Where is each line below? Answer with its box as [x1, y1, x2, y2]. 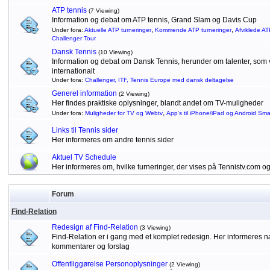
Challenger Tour [51, 35, 96, 42]
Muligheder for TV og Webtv [84, 110, 163, 116]
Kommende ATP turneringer [154, 27, 231, 33]
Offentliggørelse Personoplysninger [51, 260, 168, 268]
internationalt [51, 67, 95, 75]
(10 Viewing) [98, 49, 133, 55]
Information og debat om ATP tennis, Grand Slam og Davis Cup [51, 16, 257, 24]
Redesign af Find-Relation [51, 223, 138, 231]
